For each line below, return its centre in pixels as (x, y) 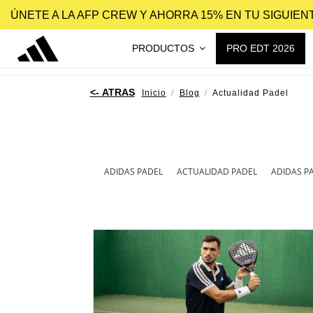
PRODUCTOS (164, 48)
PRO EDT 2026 (260, 48)
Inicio (154, 93)
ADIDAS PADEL (133, 171)
